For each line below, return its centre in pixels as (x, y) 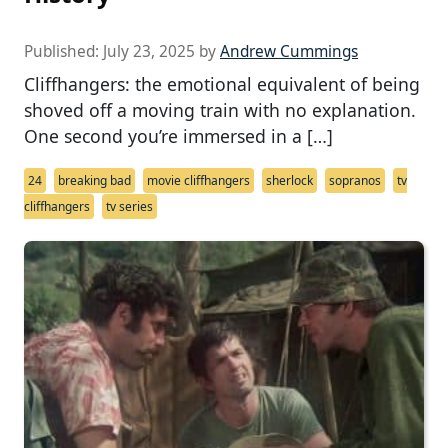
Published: (63, 51)
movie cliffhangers (198, 180)
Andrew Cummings (289, 51)
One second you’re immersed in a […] (178, 135)
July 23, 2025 (149, 51)
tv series (129, 206)
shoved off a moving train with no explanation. (220, 109)
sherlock (289, 180)
